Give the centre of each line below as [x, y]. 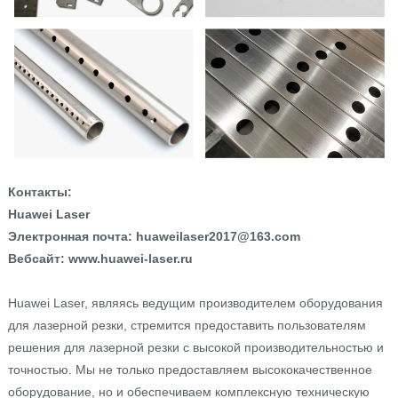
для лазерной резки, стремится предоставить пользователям [187, 326]
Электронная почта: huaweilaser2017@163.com [154, 237]
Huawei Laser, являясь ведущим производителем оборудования [195, 303]
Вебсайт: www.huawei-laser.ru [100, 259]
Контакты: [40, 192]
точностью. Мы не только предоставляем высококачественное [190, 370]
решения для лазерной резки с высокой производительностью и [195, 348]
